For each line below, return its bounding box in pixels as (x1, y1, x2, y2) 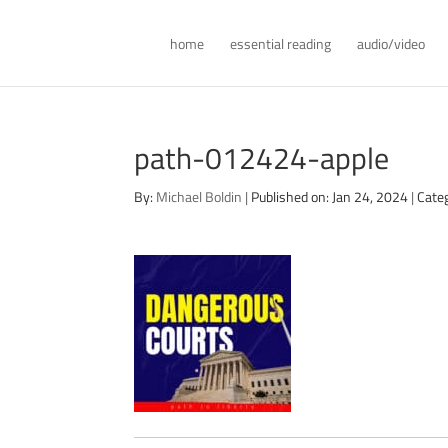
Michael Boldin (156, 186, 243, 207)
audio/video (357, 33, 426, 54)
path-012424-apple (134, 135, 390, 181)
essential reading (230, 33, 332, 54)
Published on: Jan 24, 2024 (251, 186, 409, 207)
